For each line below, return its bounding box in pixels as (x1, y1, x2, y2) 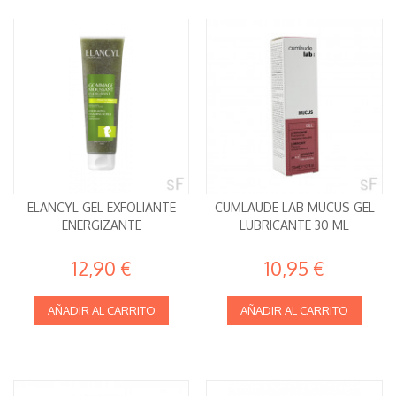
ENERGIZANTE (61, 217, 141, 233)
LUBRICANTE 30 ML (240, 217, 350, 233)
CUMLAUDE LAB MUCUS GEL (214, 200, 375, 216)
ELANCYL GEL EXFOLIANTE (27, 200, 176, 216)
